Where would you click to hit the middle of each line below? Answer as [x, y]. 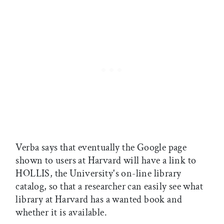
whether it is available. [61, 213]
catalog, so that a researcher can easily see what [109, 187]
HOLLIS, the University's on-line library [98, 174]
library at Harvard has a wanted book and [99, 200]
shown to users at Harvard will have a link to [106, 161]
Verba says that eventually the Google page [101, 148]
